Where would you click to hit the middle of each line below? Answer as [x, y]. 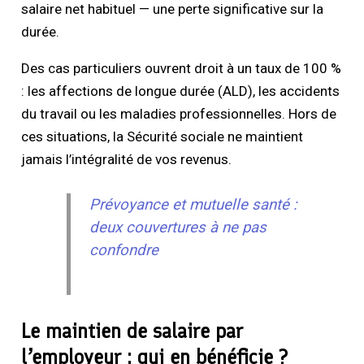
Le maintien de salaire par [132, 331]
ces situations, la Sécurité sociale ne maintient [162, 136]
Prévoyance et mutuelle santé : [193, 204]
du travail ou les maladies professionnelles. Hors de [179, 113]
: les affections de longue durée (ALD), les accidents [181, 91]
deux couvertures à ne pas [178, 227]
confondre [123, 250]
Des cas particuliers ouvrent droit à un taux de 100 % [182, 68]
